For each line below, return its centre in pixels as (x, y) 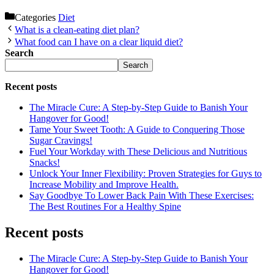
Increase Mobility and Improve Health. (104, 184)
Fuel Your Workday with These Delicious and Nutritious (138, 151)
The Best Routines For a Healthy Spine (105, 206)
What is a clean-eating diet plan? (77, 29)
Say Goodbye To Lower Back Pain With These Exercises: (142, 195)
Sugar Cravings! (61, 140)
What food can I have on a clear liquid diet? (99, 42)
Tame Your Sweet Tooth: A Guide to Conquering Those (137, 129)
